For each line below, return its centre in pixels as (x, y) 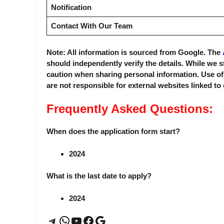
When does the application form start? (113, 131)
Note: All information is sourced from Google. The (134, 52)
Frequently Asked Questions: (130, 109)
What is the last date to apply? (99, 176)
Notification (72, 7)
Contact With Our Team (91, 26)
